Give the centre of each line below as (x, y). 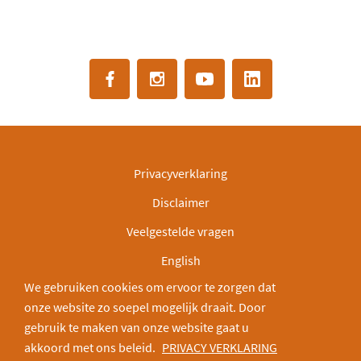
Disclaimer (180, 202)
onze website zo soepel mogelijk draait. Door (145, 307)
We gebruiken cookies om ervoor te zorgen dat (150, 287)
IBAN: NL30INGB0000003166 (180, 289)
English (180, 260)
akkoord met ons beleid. (91, 347)
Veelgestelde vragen (180, 231)
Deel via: (166, 320)
